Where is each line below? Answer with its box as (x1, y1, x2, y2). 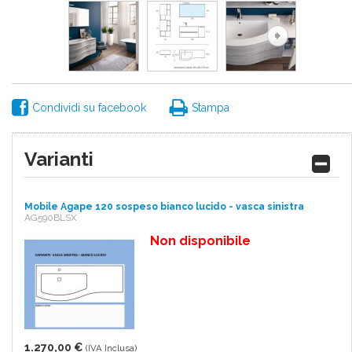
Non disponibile (150, 233, 251, 248)
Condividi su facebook (32, 101, 146, 114)
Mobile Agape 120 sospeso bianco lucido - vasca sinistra (24, 201, 304, 212)
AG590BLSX (24, 212, 77, 223)
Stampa (192, 101, 229, 114)
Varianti (24, 148, 93, 170)
